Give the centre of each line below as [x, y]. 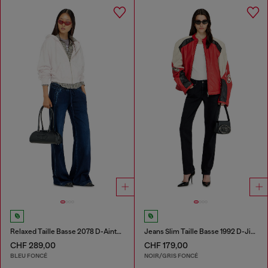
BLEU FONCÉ [29, 255]
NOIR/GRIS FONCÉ [171, 255]
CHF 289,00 [33, 245]
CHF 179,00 [166, 245]
